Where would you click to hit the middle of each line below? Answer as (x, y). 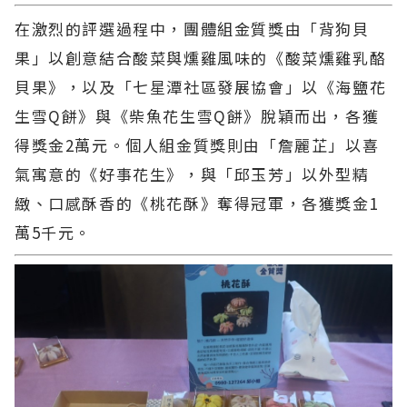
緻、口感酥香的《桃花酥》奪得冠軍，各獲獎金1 (197, 203)
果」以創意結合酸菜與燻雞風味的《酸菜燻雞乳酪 (201, 57)
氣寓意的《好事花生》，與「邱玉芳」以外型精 (192, 174)
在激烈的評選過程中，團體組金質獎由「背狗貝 (192, 28)
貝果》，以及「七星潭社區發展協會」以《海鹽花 (201, 86)
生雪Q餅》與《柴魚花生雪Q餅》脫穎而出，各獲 (197, 115)
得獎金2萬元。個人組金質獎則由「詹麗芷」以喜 (197, 144)
